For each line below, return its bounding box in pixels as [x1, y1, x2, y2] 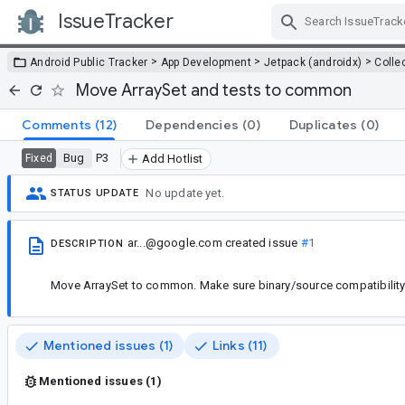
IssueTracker [58, 9, 174, 33]
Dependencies [146, 116, 239, 133]
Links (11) [212, 337, 268, 354]
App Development [160, 55, 252, 69]
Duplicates [288, 116, 358, 133]
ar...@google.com [127, 235, 222, 250]
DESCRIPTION [51, 237, 124, 250]
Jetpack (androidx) [263, 55, 363, 69]
